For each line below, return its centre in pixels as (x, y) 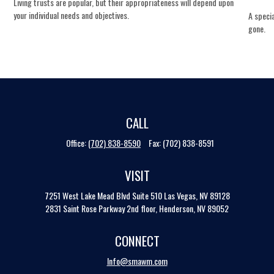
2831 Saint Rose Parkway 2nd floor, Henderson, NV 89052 (137, 208)
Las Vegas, (180, 195)
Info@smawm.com (137, 261)
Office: (77, 143)
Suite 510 (147, 195)
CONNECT (137, 241)
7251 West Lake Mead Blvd (87, 195)
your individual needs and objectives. (72, 15)
